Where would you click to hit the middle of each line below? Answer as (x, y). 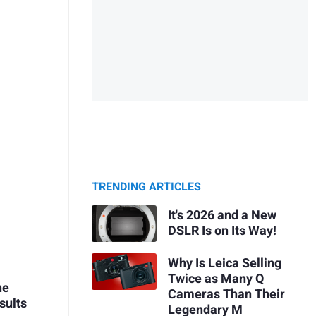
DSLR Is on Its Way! (222, 231)
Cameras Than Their (226, 294)
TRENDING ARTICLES (146, 187)
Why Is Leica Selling (224, 263)
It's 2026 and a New (222, 215)
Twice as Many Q (215, 279)
